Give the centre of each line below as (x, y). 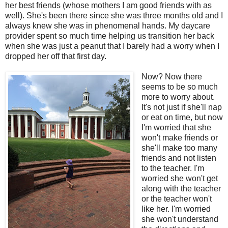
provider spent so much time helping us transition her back (110, 36)
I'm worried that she (176, 127)
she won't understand (180, 219)
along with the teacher (181, 188)
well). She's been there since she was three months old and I (114, 15)
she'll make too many (179, 148)
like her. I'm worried (176, 209)
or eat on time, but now (182, 117)
